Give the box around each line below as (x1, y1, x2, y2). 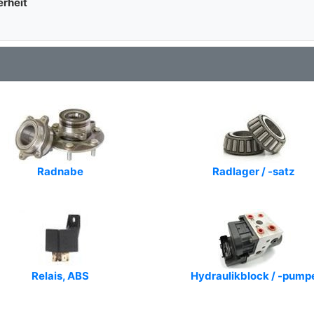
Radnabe (37, 165, 83, 178)
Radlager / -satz (212, 165, 295, 178)
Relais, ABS (32, 269, 89, 282)
